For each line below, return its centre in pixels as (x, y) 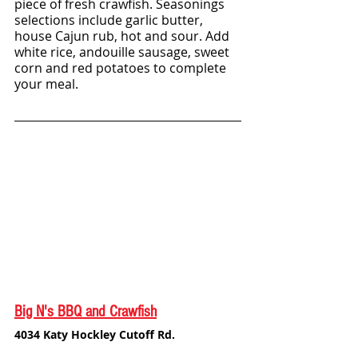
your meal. (46, 84)
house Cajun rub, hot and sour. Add (123, 36)
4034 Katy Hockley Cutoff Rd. (95, 335)
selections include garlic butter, (110, 20)
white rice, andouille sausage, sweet (123, 52)
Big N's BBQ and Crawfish (86, 312)
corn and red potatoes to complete (122, 68)
